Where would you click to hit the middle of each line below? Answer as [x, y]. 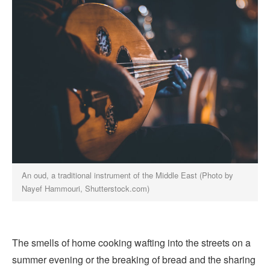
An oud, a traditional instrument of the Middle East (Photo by [128, 175]
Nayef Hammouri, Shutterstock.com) [86, 189]
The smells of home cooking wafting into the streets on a [131, 243]
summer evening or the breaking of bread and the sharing [134, 260]
